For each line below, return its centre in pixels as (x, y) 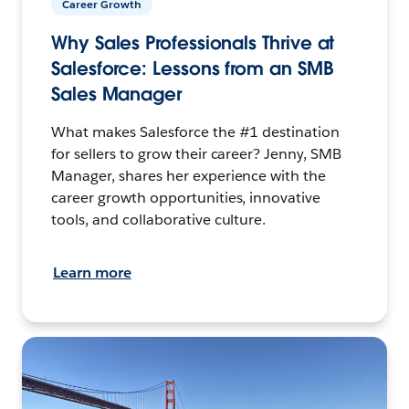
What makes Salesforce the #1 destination (196, 132)
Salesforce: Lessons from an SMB (193, 69)
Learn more (92, 273)
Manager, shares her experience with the (189, 176)
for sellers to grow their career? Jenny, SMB (197, 154)
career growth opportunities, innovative (186, 198)
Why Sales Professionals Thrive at (193, 43)
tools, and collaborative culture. (159, 220)
